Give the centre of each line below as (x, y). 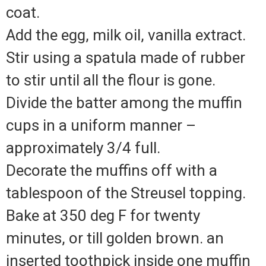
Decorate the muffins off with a (112, 171)
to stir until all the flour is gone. (111, 80)
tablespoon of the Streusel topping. (126, 193)
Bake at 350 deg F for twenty (103, 216)
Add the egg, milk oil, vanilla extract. (126, 35)
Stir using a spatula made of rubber (126, 58)
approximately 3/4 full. (83, 148)
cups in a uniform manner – (101, 126)
